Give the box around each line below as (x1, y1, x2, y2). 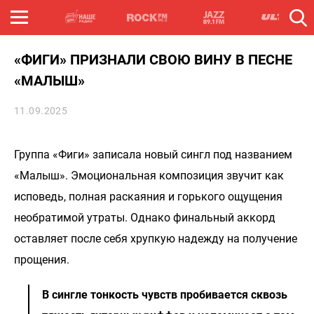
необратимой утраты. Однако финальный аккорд (14, 211, 275, 224)
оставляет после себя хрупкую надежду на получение (14, 232, 297, 245)
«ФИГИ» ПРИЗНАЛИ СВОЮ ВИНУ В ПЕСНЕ (14, 51, 292, 68)
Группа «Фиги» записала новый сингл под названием (14, 148, 292, 161)
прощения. (14, 253, 69, 266)
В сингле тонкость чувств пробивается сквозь (42, 288, 287, 301)
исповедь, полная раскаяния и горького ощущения (14, 190, 282, 203)
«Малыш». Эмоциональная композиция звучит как (14, 169, 284, 182)
